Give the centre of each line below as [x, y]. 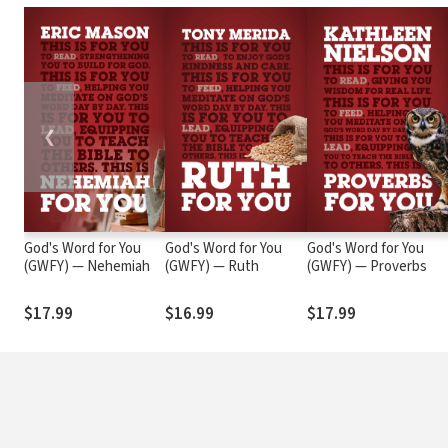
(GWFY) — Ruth [212, 266]
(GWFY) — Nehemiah [87, 266]
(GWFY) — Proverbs [366, 266]
